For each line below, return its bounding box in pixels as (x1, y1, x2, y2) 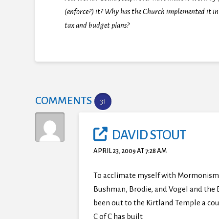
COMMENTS (35, 95, 92, 107)
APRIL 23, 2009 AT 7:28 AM (93, 147, 167, 155)
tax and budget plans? (65, 21, 130, 30)
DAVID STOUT (111, 128, 186, 143)
